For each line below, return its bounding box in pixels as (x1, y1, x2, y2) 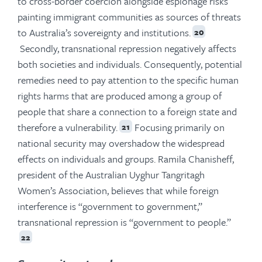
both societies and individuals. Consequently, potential (18, 56, 242, 71)
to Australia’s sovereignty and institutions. (18, 25, 191, 40)
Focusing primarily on (132, 119, 225, 135)
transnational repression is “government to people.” (18, 214, 231, 229)
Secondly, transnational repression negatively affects (18, 40, 236, 56)
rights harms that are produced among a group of (18, 88, 222, 103)
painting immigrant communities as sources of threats (18, 9, 241, 24)
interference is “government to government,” (18, 198, 202, 213)
